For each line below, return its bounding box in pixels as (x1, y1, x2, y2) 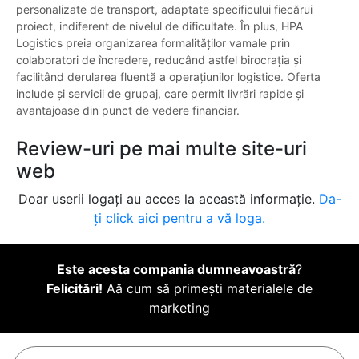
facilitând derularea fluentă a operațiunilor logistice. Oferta (16, 70, 321, 84)
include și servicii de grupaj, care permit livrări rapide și (16, 87, 304, 101)
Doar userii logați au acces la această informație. (18, 191, 319, 208)
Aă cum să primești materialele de (103, 280, 313, 297)
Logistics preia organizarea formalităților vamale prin (16, 36, 290, 50)
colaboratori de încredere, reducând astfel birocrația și (16, 53, 301, 67)
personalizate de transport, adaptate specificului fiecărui (16, 2, 313, 17)
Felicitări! (46, 280, 103, 297)
